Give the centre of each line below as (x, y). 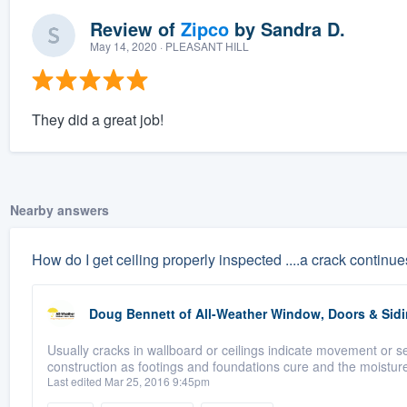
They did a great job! (97, 120)
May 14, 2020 (123, 46)
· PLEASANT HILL (203, 46)
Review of (135, 29)
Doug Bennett (132, 314)
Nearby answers (59, 210)
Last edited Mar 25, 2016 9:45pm (128, 382)
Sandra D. (303, 29)
